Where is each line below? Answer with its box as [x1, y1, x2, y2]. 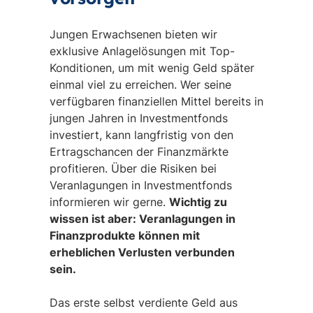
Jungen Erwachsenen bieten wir [49, 27, 217, 41]
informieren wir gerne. [49, 195, 169, 209]
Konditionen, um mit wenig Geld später [49, 61, 254, 75]
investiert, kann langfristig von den [49, 128, 233, 142]
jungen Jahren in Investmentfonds [49, 111, 228, 125]
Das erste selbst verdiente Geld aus [49, 296, 238, 310]
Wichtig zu [168, 195, 227, 209]
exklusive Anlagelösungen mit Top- [49, 44, 235, 58]
